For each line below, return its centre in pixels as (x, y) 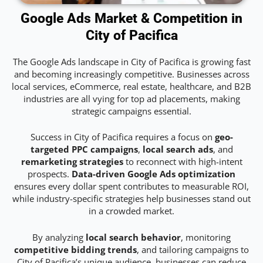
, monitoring (206, 237)
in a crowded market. (131, 211)
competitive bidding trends (75, 249)
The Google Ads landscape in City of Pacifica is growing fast (131, 62)
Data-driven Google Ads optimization (154, 174)
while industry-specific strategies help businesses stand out (131, 199)
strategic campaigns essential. (131, 111)
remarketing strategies (72, 162)
